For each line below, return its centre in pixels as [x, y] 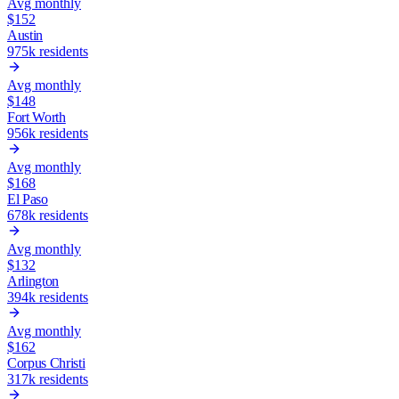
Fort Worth [37, 117]
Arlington [33, 281]
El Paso [28, 199]
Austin [25, 35]
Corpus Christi [46, 362]
